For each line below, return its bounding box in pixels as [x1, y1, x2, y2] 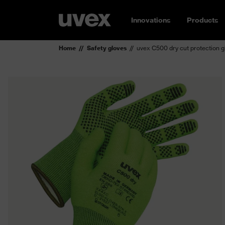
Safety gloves [87, 44, 127, 52]
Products [187, 16, 218, 25]
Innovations [131, 16, 171, 25]
